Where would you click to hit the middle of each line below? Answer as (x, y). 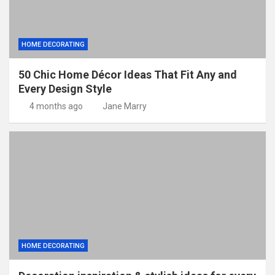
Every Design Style (65, 89)
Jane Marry (125, 106)
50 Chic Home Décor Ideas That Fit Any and (128, 75)
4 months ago (56, 106)
